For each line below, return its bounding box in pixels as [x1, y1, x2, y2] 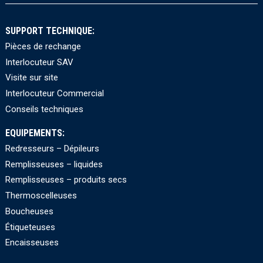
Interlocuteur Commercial [5, 88, 104, 99]
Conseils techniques [5, 103, 83, 114]
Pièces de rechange [5, 41, 81, 52]
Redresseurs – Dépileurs [5, 143, 99, 154]
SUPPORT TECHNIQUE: [5, 25, 95, 37]
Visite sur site [5, 72, 58, 83]
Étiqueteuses [5, 221, 55, 232]
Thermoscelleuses [5, 190, 77, 201]
